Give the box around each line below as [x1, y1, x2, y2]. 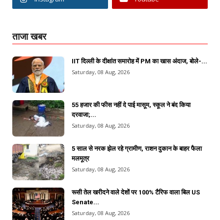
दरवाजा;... [72, 110, 96, 118]
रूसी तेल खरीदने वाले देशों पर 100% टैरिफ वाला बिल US [72, 188, 200, 196]
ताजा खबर [12, 29, 46, 43]
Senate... [72, 198, 99, 206]
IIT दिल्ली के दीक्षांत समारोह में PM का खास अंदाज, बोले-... [72, 57, 207, 65]
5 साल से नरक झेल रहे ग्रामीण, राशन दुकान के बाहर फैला [72, 144, 202, 152]
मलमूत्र [72, 154, 89, 162]
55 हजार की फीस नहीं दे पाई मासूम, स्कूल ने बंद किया [72, 101, 191, 109]
